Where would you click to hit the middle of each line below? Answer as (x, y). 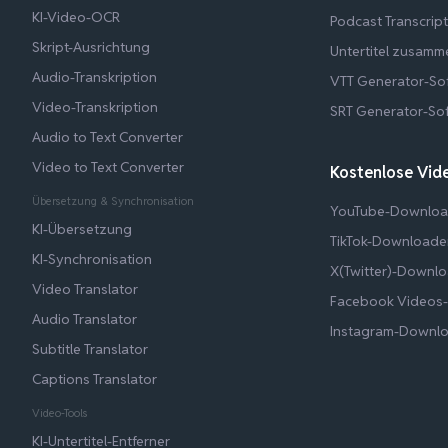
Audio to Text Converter (107, 136)
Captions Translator (94, 378)
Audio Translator (84, 318)
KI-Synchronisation (92, 258)
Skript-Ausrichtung (91, 46)
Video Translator (85, 288)
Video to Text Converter (108, 166)
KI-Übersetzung (82, 228)
